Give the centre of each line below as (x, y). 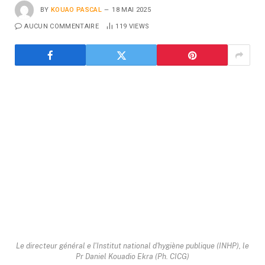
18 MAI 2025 (131, 9)
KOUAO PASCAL (76, 9)
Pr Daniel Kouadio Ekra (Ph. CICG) (132, 257)
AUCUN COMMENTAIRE (62, 26)
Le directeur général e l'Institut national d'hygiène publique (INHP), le (132, 246)
